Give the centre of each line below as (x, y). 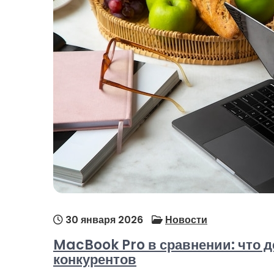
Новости (186, 220)
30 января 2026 (103, 220)
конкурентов (95, 260)
